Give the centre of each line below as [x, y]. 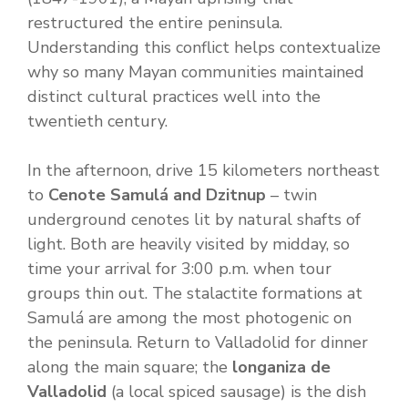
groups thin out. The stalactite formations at [195, 294]
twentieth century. [97, 122]
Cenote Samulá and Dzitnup [157, 195]
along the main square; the [130, 367]
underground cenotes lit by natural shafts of [194, 220]
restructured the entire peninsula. [155, 23]
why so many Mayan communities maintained [196, 72]
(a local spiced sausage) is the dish [236, 392]
